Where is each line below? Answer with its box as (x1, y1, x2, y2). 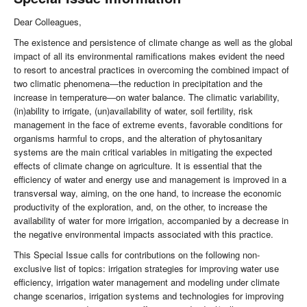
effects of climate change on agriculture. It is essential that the (14, 159, 262, 173)
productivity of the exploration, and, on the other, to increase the (14, 200, 267, 214)
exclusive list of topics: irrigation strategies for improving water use (14, 262, 279, 275)
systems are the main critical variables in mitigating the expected (14, 145, 272, 159)
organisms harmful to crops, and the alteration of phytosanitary (14, 132, 262, 145)
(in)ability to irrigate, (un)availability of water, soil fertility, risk (14, 104, 253, 118)
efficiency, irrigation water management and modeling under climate (14, 275, 280, 289)
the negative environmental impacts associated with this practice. (14, 228, 273, 241)
